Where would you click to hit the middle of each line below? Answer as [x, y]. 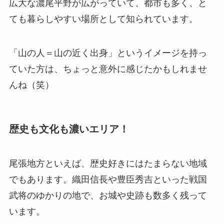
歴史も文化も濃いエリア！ [69, 129]
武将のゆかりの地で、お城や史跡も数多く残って [108, 196]
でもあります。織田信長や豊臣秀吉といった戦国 [108, 180]
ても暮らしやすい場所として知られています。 [103, 19]
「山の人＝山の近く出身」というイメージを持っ [108, 53]
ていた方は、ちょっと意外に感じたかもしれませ [108, 69]
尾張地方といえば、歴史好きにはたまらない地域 [108, 164]
